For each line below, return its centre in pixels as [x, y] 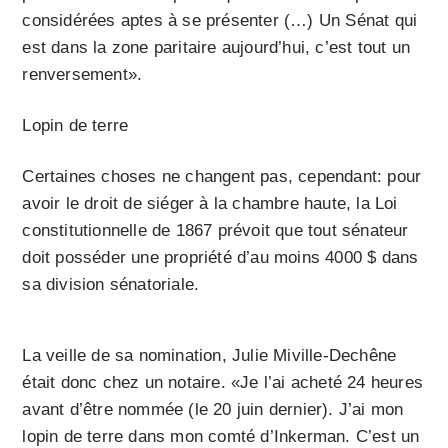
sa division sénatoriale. [111, 284]
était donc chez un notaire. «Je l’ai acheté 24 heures [223, 382]
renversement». [82, 74]
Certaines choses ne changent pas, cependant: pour [222, 176]
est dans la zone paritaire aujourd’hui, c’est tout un [216, 47]
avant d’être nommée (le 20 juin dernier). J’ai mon [213, 409]
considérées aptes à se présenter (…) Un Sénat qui [220, 20]
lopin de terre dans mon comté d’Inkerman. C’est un [221, 436]
